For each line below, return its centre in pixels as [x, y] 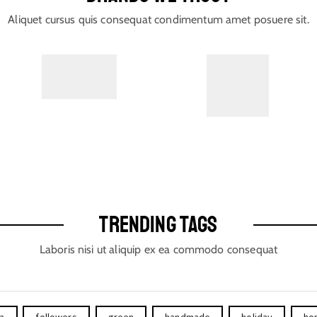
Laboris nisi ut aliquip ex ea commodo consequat [158, 250]
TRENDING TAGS [158, 225]
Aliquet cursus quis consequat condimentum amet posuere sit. [158, 20]
